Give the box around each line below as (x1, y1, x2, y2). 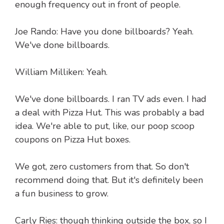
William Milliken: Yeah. (15, 66, 107, 78)
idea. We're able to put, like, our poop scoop (15, 120, 194, 132)
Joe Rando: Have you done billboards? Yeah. (15, 25, 193, 38)
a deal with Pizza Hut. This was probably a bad (15, 106, 204, 119)
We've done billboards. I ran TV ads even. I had (15, 93, 206, 105)
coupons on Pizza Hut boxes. (15, 133, 130, 146)
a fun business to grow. (15, 187, 108, 200)
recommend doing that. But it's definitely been (15, 174, 203, 186)
